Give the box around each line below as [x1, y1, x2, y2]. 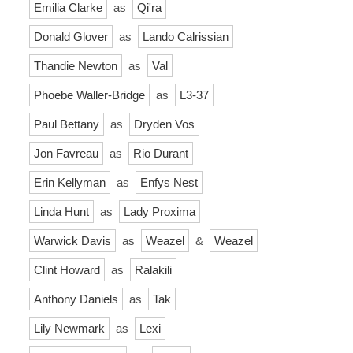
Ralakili [135, 262, 172, 277]
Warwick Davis [34, 233, 111, 247]
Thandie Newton [34, 58, 117, 72]
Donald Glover [34, 29, 108, 43]
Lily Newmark [34, 321, 105, 335]
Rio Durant [133, 146, 188, 160]
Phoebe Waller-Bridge [34, 87, 145, 102]
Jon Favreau [34, 146, 98, 160]
